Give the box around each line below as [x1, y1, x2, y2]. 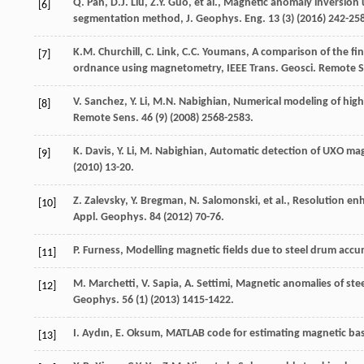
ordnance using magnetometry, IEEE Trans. [73, 62, 281, 75]
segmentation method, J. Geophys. [73, 12, 245, 25]
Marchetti [89, 277, 136, 290]
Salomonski [202, 194, 258, 207]
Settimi [197, 277, 230, 290]
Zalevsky [84, 194, 125, 207]
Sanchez [84, 95, 124, 108]
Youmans [202, 45, 246, 58]
